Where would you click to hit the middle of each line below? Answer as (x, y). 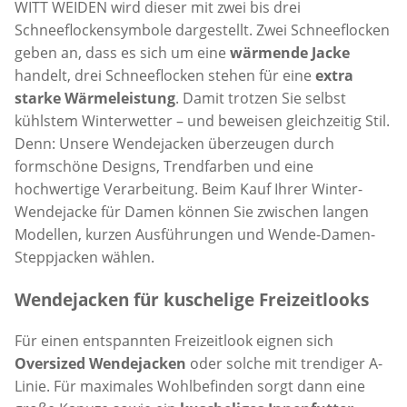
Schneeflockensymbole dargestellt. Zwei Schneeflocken (202, 30)
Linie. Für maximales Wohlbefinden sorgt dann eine (190, 386)
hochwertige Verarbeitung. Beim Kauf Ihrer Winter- (189, 189)
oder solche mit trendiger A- (284, 363)
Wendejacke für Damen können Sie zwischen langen (192, 212)
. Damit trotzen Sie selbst (261, 99)
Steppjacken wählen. (84, 258)
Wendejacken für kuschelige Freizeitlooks (192, 300)
